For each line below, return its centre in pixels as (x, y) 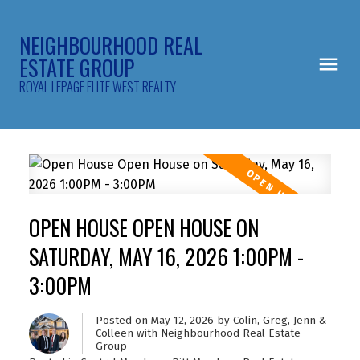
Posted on (123, 320)
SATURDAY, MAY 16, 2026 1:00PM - (166, 256)
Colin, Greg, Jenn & (279, 320)
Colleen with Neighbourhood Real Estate (198, 333)
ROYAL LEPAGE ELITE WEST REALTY (98, 86)
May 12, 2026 (182, 320)
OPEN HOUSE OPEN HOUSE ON (143, 227)
